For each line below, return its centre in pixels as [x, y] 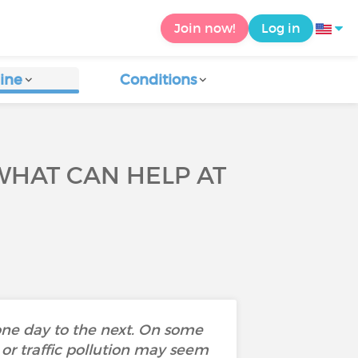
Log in [281, 28]
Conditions [159, 80]
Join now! [205, 28]
